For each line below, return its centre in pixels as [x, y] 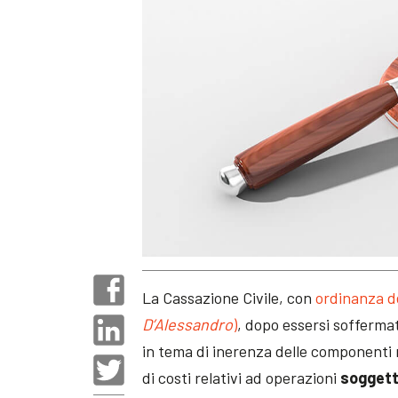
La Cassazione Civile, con [229, 297]
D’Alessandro [188, 324]
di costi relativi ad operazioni [242, 377]
